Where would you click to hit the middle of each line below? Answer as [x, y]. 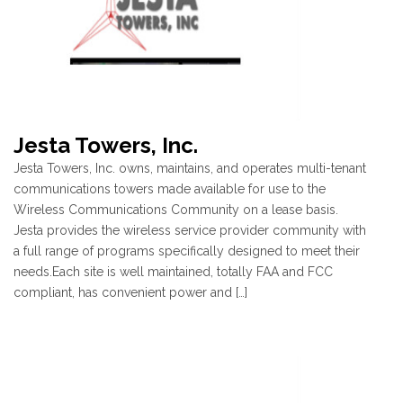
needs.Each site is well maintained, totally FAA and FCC [173, 271]
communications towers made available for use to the [170, 188]
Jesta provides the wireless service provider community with [190, 230]
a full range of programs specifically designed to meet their [187, 251]
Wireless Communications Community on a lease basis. [176, 209]
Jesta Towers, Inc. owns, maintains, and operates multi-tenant [190, 168]
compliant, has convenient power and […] [130, 292]
